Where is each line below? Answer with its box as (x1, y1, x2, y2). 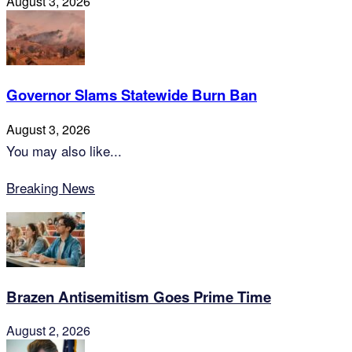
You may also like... (6, 140, 122, 160)
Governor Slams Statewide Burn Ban (6, 84, 257, 106)
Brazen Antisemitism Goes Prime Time (6, 285, 271, 307)
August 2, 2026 (6, 321, 90, 340)
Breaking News (6, 177, 95, 197)
